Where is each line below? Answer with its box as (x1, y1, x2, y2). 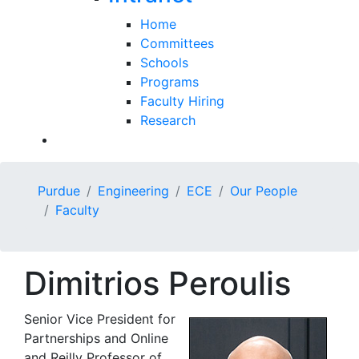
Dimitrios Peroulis (24, 263, 291, 303)
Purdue (38, 182, 80, 199)
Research (140, 111, 196, 128)
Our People (230, 182, 297, 199)
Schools (140, 54, 188, 71)
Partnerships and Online (24, 329, 168, 346)
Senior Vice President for (24, 310, 175, 327)
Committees (140, 34, 214, 51)
